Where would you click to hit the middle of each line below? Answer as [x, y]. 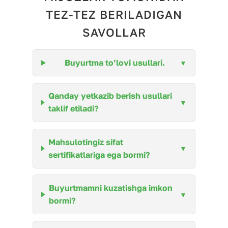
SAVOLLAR [114, 33]
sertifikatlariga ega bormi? [99, 154]
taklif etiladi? [74, 109]
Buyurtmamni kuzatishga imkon [111, 188]
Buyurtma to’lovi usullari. [115, 63]
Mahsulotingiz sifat [86, 142]
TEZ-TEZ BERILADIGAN [114, 15]
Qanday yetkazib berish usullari [110, 96]
